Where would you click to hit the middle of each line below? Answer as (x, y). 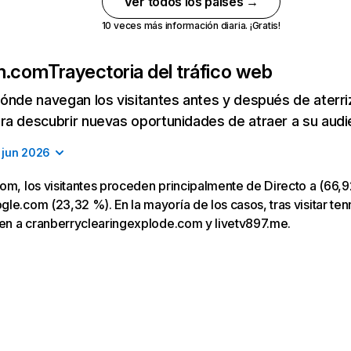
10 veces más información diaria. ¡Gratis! (191, 25)
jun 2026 (26, 152)
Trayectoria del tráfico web (160, 72)
